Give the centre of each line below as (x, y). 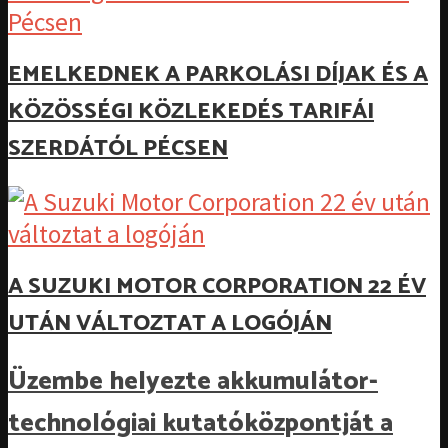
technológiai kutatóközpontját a (200, 423)
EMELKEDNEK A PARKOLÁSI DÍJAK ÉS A (218, 75)
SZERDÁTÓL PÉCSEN (118, 149)
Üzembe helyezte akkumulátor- (193, 381)
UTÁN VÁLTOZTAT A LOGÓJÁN (170, 324)
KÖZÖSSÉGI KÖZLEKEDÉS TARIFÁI (191, 112)
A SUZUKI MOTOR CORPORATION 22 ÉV (217, 287)
